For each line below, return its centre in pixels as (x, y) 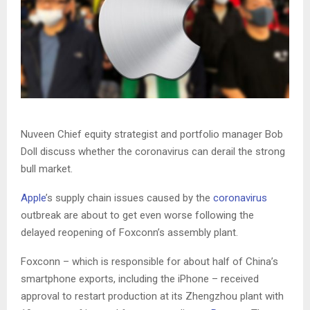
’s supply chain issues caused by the (129, 198)
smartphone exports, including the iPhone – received (140, 279)
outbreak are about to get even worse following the (137, 215)
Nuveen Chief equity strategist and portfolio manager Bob (152, 134)
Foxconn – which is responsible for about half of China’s (149, 261)
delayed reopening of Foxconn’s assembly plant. (129, 232)
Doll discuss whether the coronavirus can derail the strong (153, 151)
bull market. (47, 168)
